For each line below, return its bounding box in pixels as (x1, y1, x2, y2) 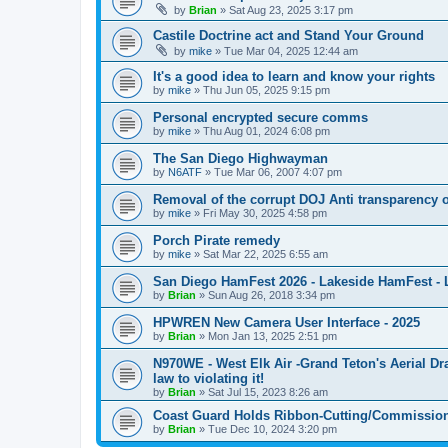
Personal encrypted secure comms (153, 110, 368, 125)
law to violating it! (153, 371, 264, 386)
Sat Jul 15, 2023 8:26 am (208, 386, 328, 398)
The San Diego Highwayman (153, 151, 328, 166)
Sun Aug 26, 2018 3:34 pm (208, 289, 335, 301)
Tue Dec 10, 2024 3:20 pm (208, 423, 337, 435)
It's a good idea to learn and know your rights (153, 69, 435, 84)
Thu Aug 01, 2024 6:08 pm (203, 125, 330, 137)
